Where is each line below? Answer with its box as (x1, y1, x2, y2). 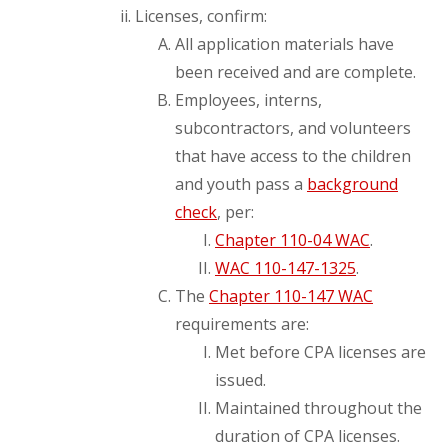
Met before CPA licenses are (215, 341, 426, 363)
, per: (217, 201, 254, 223)
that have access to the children (175, 145, 411, 167)
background (307, 173, 398, 195)
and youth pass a (175, 173, 307, 195)
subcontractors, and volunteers (175, 117, 411, 139)
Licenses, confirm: (135, 5, 267, 27)
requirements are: (175, 313, 309, 335)
